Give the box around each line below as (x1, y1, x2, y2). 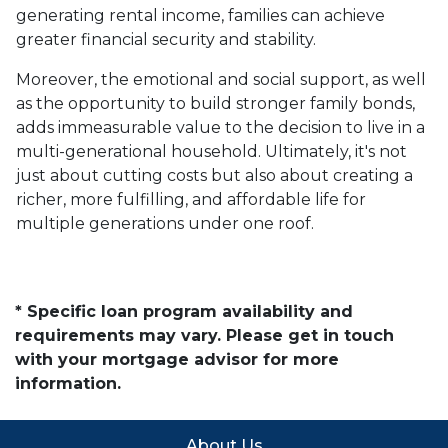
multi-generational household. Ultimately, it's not (16, 141, 407, 161)
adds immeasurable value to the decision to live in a (16, 117, 425, 137)
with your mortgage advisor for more (15, 349, 339, 369)
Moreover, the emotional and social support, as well (16, 69, 426, 89)
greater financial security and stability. (16, 29, 316, 49)
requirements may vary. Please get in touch (15, 325, 394, 345)
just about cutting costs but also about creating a (16, 165, 413, 185)
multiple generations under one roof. (16, 213, 314, 233)
